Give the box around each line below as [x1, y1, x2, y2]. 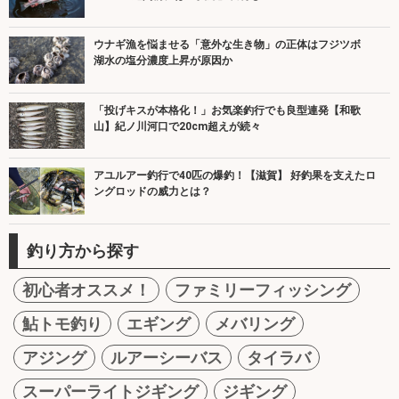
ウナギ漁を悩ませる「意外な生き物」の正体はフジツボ [94, 38, 371, 52]
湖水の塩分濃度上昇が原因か [94, 54, 232, 68]
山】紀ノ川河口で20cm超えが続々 [94, 119, 261, 133]
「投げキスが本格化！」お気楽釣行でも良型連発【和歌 [94, 103, 361, 117]
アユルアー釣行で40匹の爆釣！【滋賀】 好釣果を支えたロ [94, 169, 376, 183]
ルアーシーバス [110, 348, 223, 367]
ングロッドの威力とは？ [94, 185, 211, 199]
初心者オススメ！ [22, 281, 151, 299]
